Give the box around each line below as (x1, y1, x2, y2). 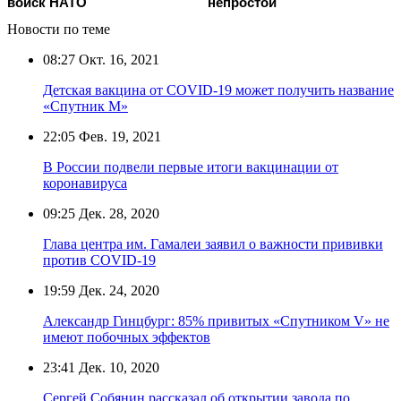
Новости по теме (7, 21, 110, 37)
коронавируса (43, 175, 127, 191)
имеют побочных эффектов (43, 328, 210, 345)
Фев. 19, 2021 (75, 128, 161, 144)
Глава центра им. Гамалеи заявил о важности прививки (43, 235, 383, 252)
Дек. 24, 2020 (75, 282, 159, 298)
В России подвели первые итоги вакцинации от (43, 158, 338, 175)
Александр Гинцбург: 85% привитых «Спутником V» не (43, 312, 389, 328)
